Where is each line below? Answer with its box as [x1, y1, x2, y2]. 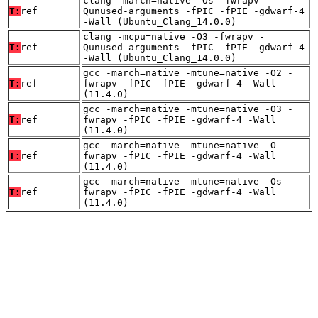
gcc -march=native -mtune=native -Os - [83, 176, 293, 187]
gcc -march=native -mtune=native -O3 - [83, 104, 293, 115]
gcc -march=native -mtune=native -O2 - [83, 67, 293, 79]
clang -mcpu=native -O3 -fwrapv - [83, 31, 265, 43]
